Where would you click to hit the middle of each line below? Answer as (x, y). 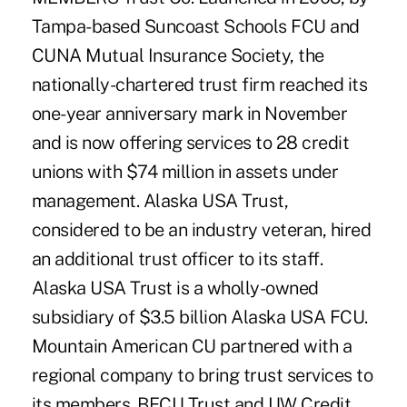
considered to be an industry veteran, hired (201, 229)
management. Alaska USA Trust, (160, 200)
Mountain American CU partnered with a (192, 346)
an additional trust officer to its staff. (177, 258)
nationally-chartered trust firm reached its (199, 84)
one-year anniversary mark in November (189, 113)
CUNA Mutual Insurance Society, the (178, 55)
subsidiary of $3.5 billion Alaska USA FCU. (199, 317)
